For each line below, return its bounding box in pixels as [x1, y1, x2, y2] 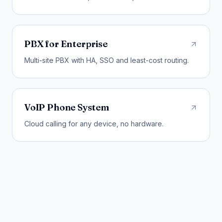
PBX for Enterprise [24, 38, 108, 50]
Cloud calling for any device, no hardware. [24, 119, 164, 128]
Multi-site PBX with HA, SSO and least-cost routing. [24, 55, 189, 64]
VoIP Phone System [24, 101, 109, 113]
